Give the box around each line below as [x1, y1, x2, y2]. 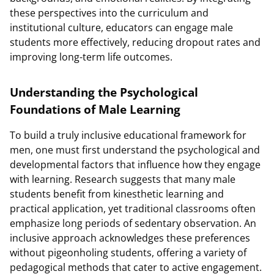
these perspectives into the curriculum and [10, 6, 209, 20]
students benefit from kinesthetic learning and [10, 187, 224, 201]
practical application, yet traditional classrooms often [10, 202, 256, 215]
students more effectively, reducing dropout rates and [10, 35, 261, 49]
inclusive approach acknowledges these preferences [10, 231, 250, 245]
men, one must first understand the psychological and [10, 143, 260, 157]
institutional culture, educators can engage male [10, 21, 233, 34]
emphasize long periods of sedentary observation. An [10, 217, 256, 230]
